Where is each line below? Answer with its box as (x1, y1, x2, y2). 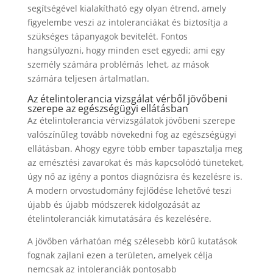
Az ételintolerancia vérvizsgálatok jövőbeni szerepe (27, 115, 235, 127)
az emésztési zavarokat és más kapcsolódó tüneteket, (27, 157, 244, 169)
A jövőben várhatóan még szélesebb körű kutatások (27, 235, 237, 247)
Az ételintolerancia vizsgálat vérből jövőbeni (27, 92, 227, 106)
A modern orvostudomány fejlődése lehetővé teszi (27, 185, 232, 197)
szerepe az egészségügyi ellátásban (27, 102, 188, 116)
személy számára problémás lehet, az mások (27, 58, 209, 71)
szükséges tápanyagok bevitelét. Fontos (27, 30, 188, 43)
